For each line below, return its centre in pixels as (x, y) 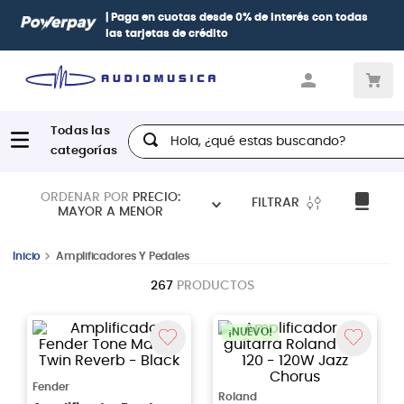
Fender (51, 386)
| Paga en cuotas (152, 17)
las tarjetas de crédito (166, 33)
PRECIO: (156, 197)
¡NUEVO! (250, 331)
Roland (238, 396)
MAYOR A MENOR (110, 211)
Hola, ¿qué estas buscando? (227, 131)
